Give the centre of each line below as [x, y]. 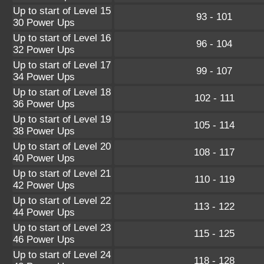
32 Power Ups [44, 49]
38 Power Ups [44, 131]
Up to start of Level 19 [62, 119]
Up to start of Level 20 [62, 146]
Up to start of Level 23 [62, 227]
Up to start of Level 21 [62, 173]
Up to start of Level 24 [62, 255]
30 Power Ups [44, 22]
